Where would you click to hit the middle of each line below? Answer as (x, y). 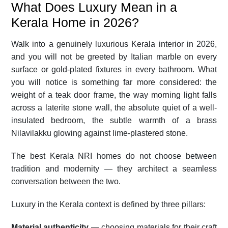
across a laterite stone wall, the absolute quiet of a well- (114, 107)
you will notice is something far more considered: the (114, 82)
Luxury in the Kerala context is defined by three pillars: (108, 204)
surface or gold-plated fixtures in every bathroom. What (114, 69)
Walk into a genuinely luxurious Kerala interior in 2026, (114, 44)
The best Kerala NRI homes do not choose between (114, 156)
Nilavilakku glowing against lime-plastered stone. (99, 133)
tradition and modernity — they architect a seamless (114, 168)
